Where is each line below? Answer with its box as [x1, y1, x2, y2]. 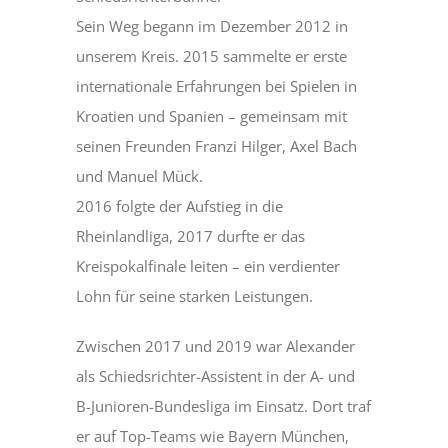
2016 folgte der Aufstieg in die [76, 196, 284, 217]
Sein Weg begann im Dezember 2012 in [76, 16, 349, 37]
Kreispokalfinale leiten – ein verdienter [76, 256, 341, 277]
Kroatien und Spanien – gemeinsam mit [76, 106, 348, 127]
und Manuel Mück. [76, 166, 204, 187]
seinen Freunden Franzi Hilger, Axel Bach [76, 136, 358, 157]
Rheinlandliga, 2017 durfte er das [76, 226, 306, 247]
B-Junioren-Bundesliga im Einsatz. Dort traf [76, 396, 372, 417]
